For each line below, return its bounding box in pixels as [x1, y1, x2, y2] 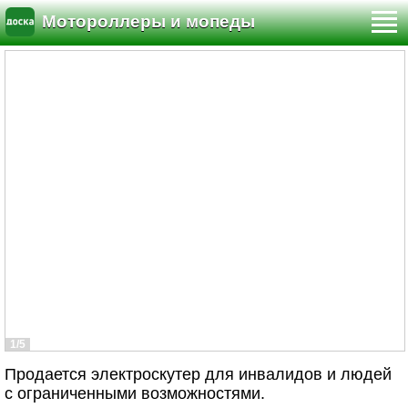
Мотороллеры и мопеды [42, 12, 255, 32]
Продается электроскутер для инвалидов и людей [5, 365, 392, 383]
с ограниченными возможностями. [5, 384, 265, 403]
